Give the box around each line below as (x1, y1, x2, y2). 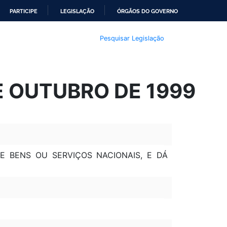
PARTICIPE (10, 8, 37, 15)
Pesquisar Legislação (99, 34, 164, 42)
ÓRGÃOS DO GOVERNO (117, 8, 178, 15)
